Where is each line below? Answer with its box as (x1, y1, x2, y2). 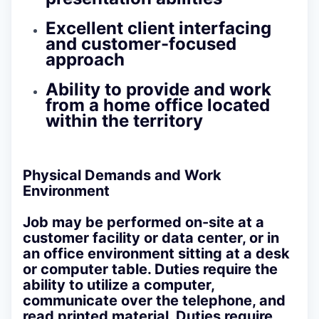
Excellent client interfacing (46, 17, 271, 38)
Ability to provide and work (46, 78, 271, 100)
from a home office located (46, 94, 270, 115)
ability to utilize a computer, (23, 276, 214, 293)
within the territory (46, 110, 203, 131)
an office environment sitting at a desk (23, 244, 290, 262)
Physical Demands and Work (23, 166, 221, 184)
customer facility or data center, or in (23, 229, 279, 246)
